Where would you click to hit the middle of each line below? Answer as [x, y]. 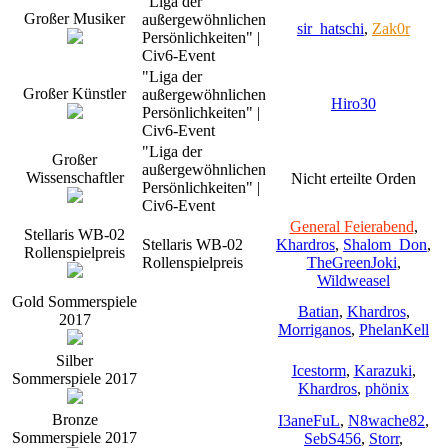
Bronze [74, 419]
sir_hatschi [330, 28]
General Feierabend [351, 226]
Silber [74, 360]
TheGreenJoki [351, 262]
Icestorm [318, 370]
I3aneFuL [309, 420]
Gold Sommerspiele [74, 301]
